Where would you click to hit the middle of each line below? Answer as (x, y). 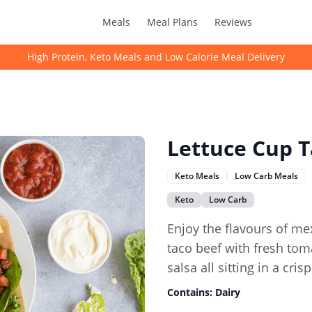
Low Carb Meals (266, 176)
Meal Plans (172, 22)
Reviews (233, 22)
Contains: (191, 292)
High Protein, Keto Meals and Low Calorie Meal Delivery (156, 57)
